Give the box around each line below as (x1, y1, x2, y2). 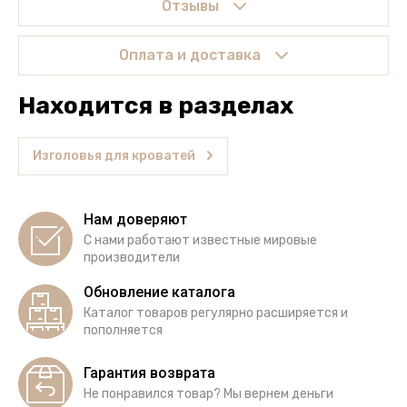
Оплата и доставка (119, 45, 261, 64)
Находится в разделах (18, 91, 293, 120)
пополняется (84, 322, 163, 338)
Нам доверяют (84, 210, 187, 228)
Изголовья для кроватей (33, 147, 195, 164)
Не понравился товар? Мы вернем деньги (84, 386, 333, 402)
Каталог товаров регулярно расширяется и (84, 304, 348, 321)
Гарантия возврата (84, 364, 215, 382)
